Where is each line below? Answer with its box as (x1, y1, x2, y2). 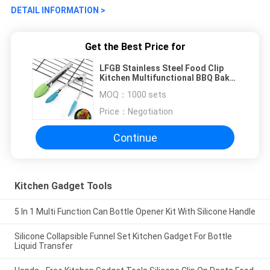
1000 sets (127, 90, 166, 100)
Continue (113, 131, 157, 144)
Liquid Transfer (14, 240, 73, 251)
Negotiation (128, 107, 173, 117)
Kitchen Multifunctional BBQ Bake (99, 73, 234, 83)
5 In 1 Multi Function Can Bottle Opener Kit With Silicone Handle (14, 207, 256, 217)
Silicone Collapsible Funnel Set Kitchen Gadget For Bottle (14, 231, 232, 241)
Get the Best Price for (84, 41, 186, 53)
